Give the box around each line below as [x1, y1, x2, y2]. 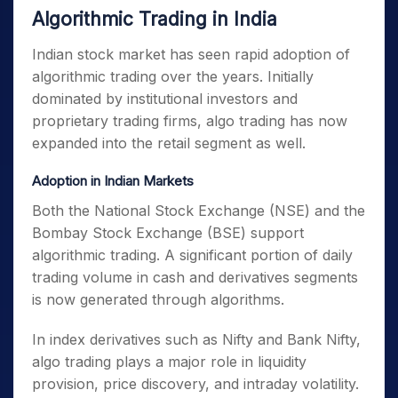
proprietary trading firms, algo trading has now [32, 112, 347, 130]
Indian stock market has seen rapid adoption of [32, 45, 350, 63]
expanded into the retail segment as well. [32, 134, 306, 152]
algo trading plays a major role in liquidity [32, 353, 306, 370]
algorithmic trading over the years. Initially [32, 68, 314, 85]
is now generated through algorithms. [32, 291, 284, 308]
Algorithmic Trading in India [32, 8, 277, 30]
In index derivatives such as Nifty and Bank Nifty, [32, 330, 361, 348]
